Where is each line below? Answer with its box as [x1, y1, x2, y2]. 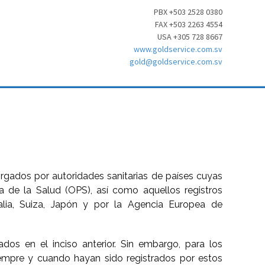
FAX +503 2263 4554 [155, 19, 222, 30]
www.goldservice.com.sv [134, 44, 222, 54]
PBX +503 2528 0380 [154, 7, 222, 17]
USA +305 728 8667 [157, 31, 222, 42]
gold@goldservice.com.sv [130, 56, 222, 67]
